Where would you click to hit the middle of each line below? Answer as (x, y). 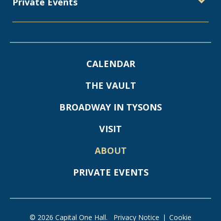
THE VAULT (110, 85)
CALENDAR (110, 63)
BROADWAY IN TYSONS (110, 107)
